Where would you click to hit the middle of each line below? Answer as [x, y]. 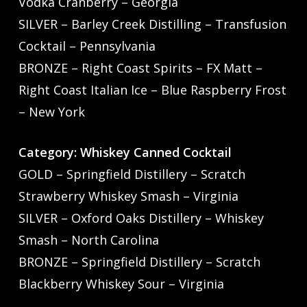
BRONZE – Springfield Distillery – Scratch [139, 262]
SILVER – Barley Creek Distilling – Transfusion [152, 24]
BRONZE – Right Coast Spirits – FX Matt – [140, 68]
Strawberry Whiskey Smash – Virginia [128, 196]
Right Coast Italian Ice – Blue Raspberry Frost [152, 90]
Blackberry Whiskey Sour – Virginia [121, 284]
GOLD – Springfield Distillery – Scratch [132, 174]
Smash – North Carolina [88, 240]
